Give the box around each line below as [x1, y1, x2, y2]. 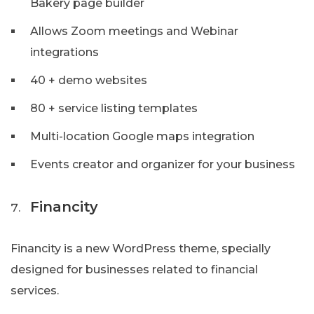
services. [11, 284, 59, 298]
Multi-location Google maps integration [30, 130, 254, 144]
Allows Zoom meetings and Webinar [30, 25, 238, 39]
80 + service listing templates [30, 102, 198, 116]
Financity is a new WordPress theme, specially [11, 242, 271, 256]
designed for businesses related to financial [11, 263, 258, 277]
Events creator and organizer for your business [30, 158, 295, 172]
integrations [30, 46, 99, 60]
